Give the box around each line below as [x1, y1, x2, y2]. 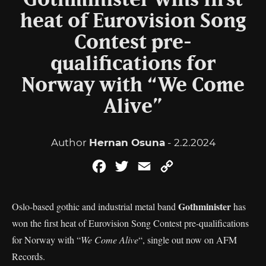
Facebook [108, 160, 155, 172]
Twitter [131, 160, 164, 172]
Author [50, 137, 89, 148]
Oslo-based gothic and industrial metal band [12, 200, 178, 213]
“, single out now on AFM [138, 233, 237, 246]
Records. [12, 250, 45, 262]
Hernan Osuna [88, 137, 165, 148]
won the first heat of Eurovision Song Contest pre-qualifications [12, 217, 249, 229]
